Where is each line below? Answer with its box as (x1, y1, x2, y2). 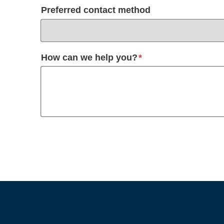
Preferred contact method (41, 5, 150, 15)
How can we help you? (41, 52, 137, 62)
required (141, 51, 178, 62)
